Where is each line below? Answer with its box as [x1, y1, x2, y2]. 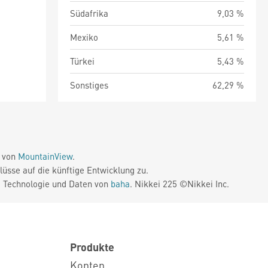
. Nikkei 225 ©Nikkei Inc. [130, 178, 229, 190]
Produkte [70, 240, 114, 254]
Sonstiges [69, 79, 108, 91]
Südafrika [69, 7, 108, 19]
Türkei [69, 55, 95, 67]
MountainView [18, 150, 72, 162]
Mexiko [69, 31, 98, 43]
